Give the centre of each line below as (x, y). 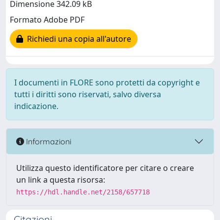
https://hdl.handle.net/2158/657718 (83, 192)
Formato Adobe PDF (47, 20)
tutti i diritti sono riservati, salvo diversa (88, 94)
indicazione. (36, 106)
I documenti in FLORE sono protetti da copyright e (107, 82)
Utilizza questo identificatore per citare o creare (105, 168)
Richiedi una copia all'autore (77, 39)
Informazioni (48, 141)
